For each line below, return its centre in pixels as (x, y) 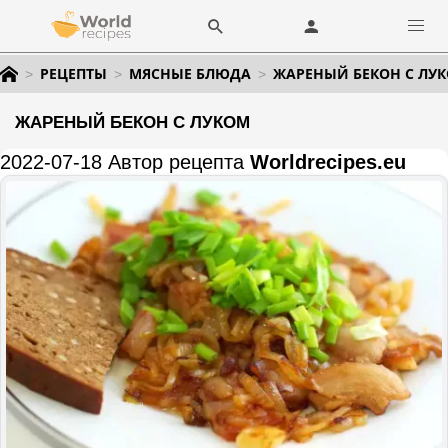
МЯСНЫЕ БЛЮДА (190, 73)
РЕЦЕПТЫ (73, 73)
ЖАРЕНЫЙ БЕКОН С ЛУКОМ (132, 122)
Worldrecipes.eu (328, 162)
